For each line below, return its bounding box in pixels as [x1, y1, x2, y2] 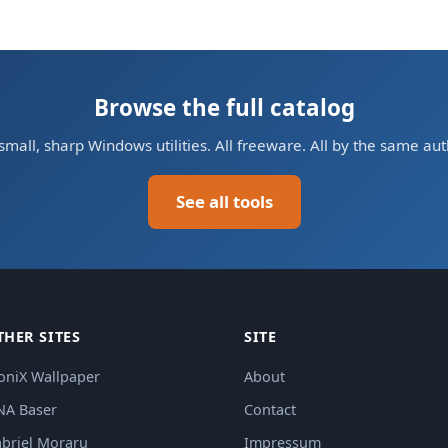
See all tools [175, 190, 273, 213]
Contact [244, 400, 296, 419]
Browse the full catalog [93, 92, 355, 123]
